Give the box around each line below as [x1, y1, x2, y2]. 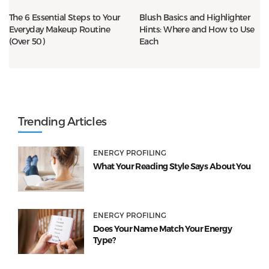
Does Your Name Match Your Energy [93, 223, 232, 235]
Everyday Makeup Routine [9, 24, 110, 35]
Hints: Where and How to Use [139, 24, 255, 35]
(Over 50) [9, 36, 44, 47]
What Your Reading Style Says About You [93, 161, 251, 172]
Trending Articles [18, 114, 107, 128]
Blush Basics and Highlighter [139, 12, 251, 23]
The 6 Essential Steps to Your [9, 12, 121, 23]
